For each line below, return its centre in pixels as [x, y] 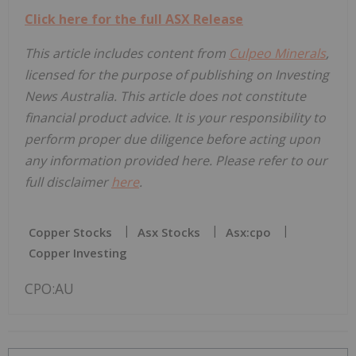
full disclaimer [68, 182]
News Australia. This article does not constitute [165, 97]
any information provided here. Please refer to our [176, 161]
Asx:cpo [248, 232]
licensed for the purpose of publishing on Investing [177, 75]
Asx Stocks [169, 232]
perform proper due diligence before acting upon [172, 139]
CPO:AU [49, 289]
